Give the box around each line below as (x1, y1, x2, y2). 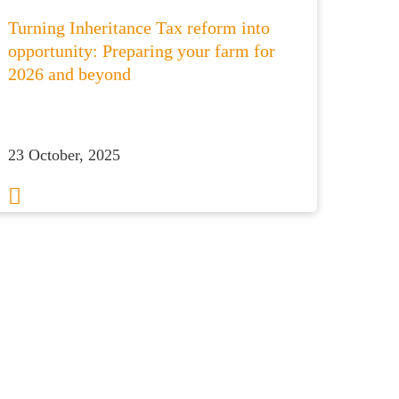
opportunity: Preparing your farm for (8, 41, 276, 61)
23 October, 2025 (8, 146, 121, 164)
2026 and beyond (8, 64, 132, 84)
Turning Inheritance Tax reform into (8, 18, 271, 37)
